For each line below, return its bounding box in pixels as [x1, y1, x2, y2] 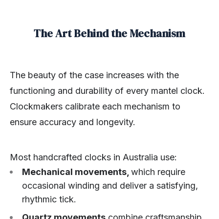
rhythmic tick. [22, 194, 76, 205]
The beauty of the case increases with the [10, 70, 179, 81]
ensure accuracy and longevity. [10, 117, 135, 128]
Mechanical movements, [22, 167, 131, 177]
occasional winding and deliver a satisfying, [22, 180, 198, 191]
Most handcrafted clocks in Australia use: [10, 152, 177, 163]
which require [131, 167, 185, 177]
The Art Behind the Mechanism [34, 26, 185, 41]
